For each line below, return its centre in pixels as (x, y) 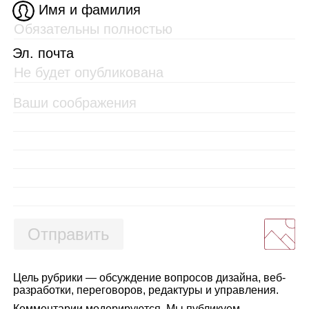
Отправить (69, 235)
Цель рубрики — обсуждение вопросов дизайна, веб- (149, 278)
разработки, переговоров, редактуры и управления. (146, 290)
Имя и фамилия (90, 10)
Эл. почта (43, 53)
